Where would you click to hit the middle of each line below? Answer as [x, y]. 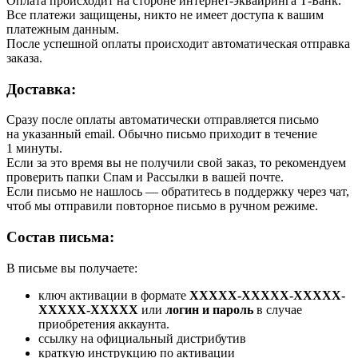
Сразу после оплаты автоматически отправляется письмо [163, 120]
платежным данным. [63, 29]
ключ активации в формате [114, 295]
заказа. [24, 58]
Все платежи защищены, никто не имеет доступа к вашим [165, 14]
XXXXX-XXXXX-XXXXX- [267, 295]
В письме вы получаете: [72, 268]
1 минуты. [34, 149]
